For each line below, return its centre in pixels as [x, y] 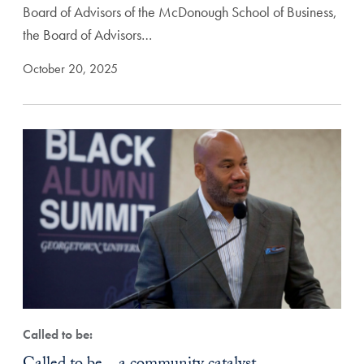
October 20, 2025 [70, 69]
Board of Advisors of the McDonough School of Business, [180, 12]
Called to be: [58, 334]
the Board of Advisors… [87, 35]
